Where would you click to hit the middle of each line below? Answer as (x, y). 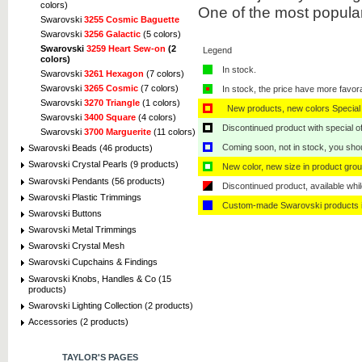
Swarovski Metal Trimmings (82, 230)
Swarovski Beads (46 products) (90, 148)
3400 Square (110, 117)
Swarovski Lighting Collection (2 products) (111, 305)
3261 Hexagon (114, 73)
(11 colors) (173, 131)
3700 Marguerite (118, 131)
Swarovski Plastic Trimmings (85, 197)
